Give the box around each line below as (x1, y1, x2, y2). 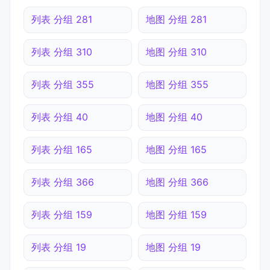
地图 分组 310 (146, 45, 207, 58)
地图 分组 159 (146, 208, 207, 221)
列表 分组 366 (31, 175, 94, 188)
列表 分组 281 (31, 13, 92, 25)
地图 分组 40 (146, 110, 202, 123)
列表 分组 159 (31, 208, 92, 221)
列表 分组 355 (31, 78, 94, 90)
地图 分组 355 (146, 78, 209, 90)
